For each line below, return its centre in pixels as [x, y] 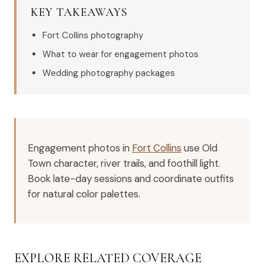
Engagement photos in [80, 148]
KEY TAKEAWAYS [79, 12]
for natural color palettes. [84, 194]
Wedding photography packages [109, 73]
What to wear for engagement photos [121, 54]
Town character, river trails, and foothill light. [124, 163]
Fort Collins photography [93, 35]
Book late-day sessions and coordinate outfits [131, 178]
